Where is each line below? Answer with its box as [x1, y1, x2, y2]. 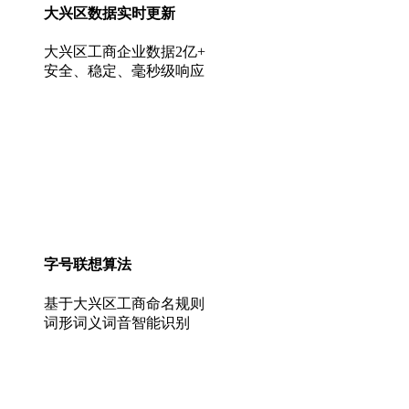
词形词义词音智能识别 [44, 314, 190, 330]
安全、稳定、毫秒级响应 [44, 63, 204, 79]
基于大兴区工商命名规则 [44, 295, 204, 311]
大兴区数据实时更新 [44, 5, 175, 21]
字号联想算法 [44, 257, 131, 273]
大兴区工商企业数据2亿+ [44, 44, 205, 60]
